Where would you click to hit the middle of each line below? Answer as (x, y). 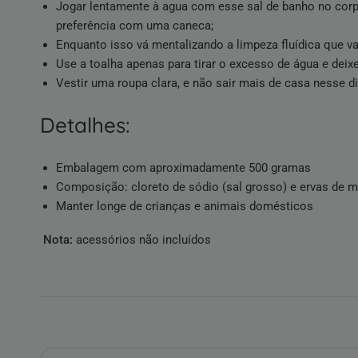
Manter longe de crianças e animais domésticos (185, 206)
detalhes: (93, 125)
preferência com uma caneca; (135, 26)
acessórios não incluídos (142, 240)
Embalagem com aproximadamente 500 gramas (183, 168)
